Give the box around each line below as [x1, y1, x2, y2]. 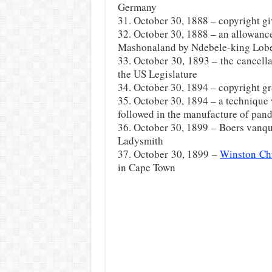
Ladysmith [117, 134, 163, 148]
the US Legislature [117, 67, 197, 81]
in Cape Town [117, 160, 175, 174]
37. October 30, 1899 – [117, 147, 220, 161]
